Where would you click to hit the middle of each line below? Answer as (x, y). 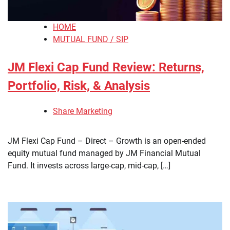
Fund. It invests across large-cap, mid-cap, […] (89, 166)
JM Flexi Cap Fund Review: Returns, (106, 68)
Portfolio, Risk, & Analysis (79, 86)
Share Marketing (83, 111)
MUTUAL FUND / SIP (91, 40)
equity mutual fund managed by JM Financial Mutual (104, 154)
